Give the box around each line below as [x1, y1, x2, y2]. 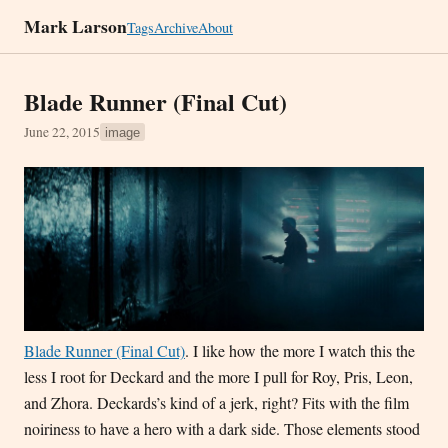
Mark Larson [24, 13, 127, 39]
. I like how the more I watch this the [185, 339, 415, 361]
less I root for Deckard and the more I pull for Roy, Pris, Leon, [24, 365, 413, 387]
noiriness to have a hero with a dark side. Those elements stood [24, 417, 420, 439]
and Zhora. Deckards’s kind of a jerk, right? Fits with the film [24, 391, 409, 413]
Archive [154, 18, 198, 37]
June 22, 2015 [24, 123, 100, 141]
